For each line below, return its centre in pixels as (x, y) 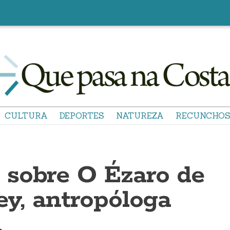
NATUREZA (140, 116)
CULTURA (26, 116)
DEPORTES (82, 116)
